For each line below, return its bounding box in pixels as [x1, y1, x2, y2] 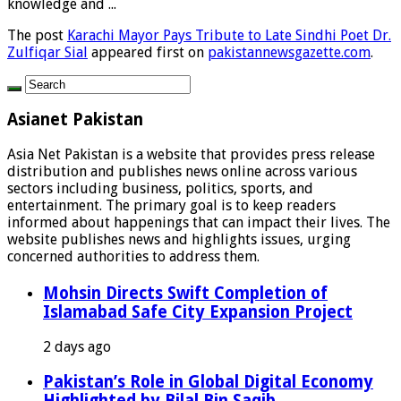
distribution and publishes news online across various [7, 163, 357, 181]
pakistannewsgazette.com [208, 43, 371, 61]
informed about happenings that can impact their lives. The [7, 214, 390, 232]
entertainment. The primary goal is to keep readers [7, 197, 336, 215]
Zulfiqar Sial [7, 43, 88, 61]
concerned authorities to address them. [7, 248, 260, 266]
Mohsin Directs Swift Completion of [43, 284, 328, 303]
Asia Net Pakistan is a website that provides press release [7, 146, 375, 164]
